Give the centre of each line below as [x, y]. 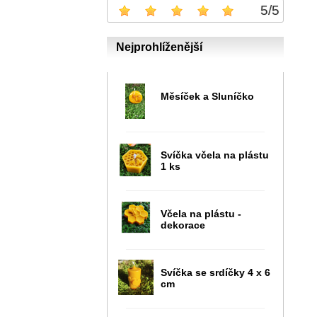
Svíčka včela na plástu [215, 155]
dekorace [183, 225]
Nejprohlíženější [159, 47]
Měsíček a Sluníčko [207, 96]
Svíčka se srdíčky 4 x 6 [215, 272]
